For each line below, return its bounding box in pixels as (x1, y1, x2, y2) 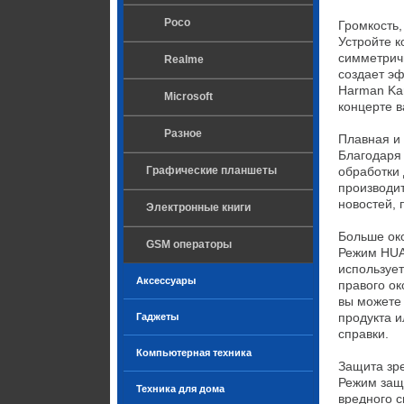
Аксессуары (136, 275, 196, 286)
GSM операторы (146, 238, 232, 251)
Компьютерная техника (136, 347, 252, 358)
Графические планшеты (146, 164, 277, 177)
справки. (338, 326, 389, 341)
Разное (164, 127, 202, 140)
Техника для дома (136, 383, 225, 394)
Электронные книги (146, 201, 251, 214)
